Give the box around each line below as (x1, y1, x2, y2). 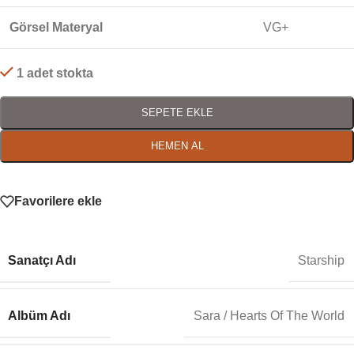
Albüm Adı (8, 308, 70, 322)
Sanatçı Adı (8, 253, 76, 267)
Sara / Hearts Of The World (194, 309, 345, 323)
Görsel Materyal (9, 21, 103, 35)
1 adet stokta (16, 66, 93, 81)
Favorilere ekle (14, 194, 102, 209)
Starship (298, 254, 345, 268)
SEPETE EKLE (141, 107, 213, 119)
